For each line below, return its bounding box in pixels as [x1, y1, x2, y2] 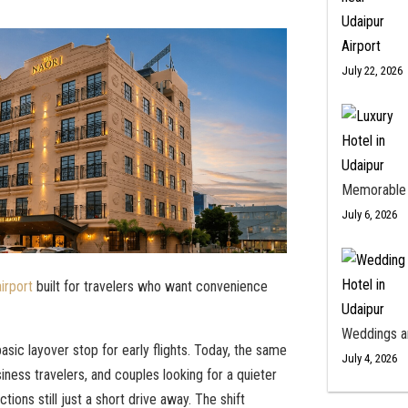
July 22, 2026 [341, 64, 403, 78]
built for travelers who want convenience [33, 278, 269, 296]
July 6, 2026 [341, 208, 397, 222]
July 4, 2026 [341, 352, 397, 366]
